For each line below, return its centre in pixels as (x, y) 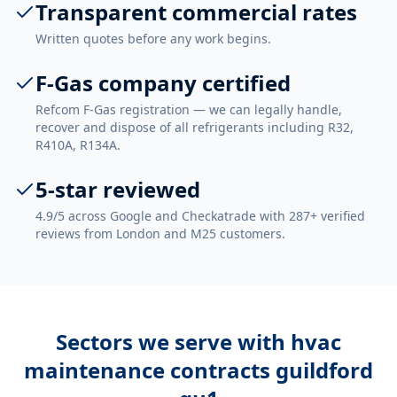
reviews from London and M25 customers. (160, 234)
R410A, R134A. (78, 145)
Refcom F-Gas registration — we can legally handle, (189, 109)
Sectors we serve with (173, 342)
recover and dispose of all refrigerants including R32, (195, 127)
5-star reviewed (118, 189)
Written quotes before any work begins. (153, 39)
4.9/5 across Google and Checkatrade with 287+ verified (200, 216)
